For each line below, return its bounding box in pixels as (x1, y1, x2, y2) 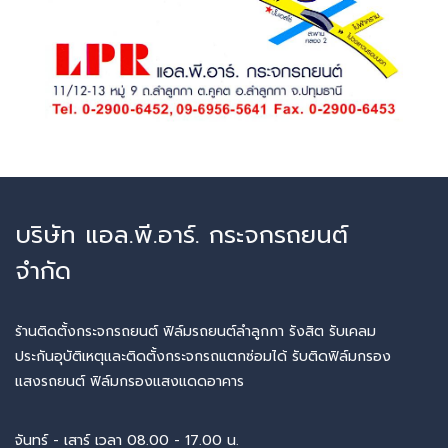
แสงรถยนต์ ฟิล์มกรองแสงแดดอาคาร (15, 370, 249, 392)
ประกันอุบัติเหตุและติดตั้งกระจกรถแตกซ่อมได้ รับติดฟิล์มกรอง (15, 345, 391, 367)
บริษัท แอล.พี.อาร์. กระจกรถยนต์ (15, 216, 348, 253)
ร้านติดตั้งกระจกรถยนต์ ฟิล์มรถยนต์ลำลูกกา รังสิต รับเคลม (15, 320, 376, 342)
